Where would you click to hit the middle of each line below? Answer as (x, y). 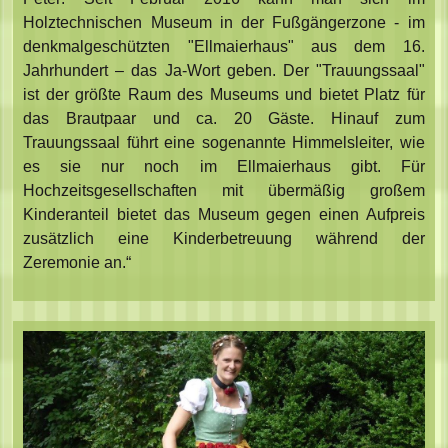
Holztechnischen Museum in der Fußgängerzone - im (224, 23)
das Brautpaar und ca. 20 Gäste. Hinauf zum (224, 119)
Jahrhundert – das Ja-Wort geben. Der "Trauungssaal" (224, 71)
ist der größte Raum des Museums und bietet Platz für (224, 95)
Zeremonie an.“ (77, 263)
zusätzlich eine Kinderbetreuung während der (224, 239)
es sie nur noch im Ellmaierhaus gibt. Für (224, 167)
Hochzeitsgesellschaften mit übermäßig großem (224, 191)
